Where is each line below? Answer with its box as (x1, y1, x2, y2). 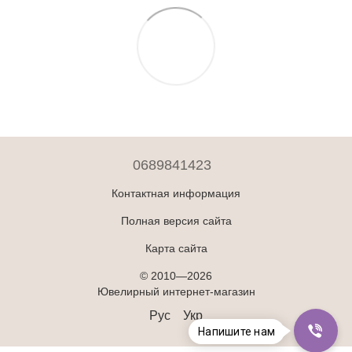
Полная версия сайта (120, 214, 232, 227)
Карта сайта (145, 241, 207, 255)
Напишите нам (198, 325, 275, 338)
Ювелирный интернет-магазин (97, 284, 255, 298)
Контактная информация (112, 186, 240, 200)
